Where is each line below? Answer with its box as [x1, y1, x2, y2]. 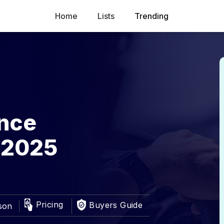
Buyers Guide [89, 200, 143, 210]
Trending [134, 11, 169, 21]
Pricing [35, 199, 63, 209]
